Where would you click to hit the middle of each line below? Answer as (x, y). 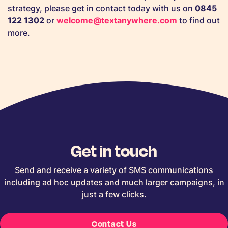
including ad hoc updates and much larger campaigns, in (114, 182)
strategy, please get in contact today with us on (101, 8)
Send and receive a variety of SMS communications (114, 170)
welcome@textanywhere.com (117, 21)
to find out (198, 21)
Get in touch (114, 150)
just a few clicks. (114, 195)
